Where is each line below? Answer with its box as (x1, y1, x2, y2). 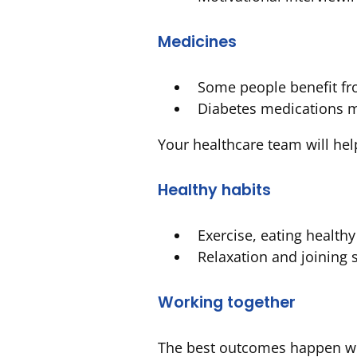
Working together (158, 292, 296, 314)
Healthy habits (158, 178, 271, 201)
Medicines (158, 30, 237, 53)
